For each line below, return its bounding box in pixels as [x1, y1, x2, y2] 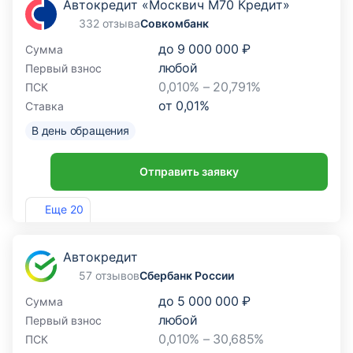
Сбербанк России [139, 269, 234, 282]
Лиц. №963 [25, 196, 68, 206]
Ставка [25, 98, 64, 113]
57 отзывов [79, 269, 139, 282]
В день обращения [32, 124, 129, 137]
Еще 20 [45, 203, 84, 216]
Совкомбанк [140, 17, 209, 30]
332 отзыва [79, 17, 140, 30]
